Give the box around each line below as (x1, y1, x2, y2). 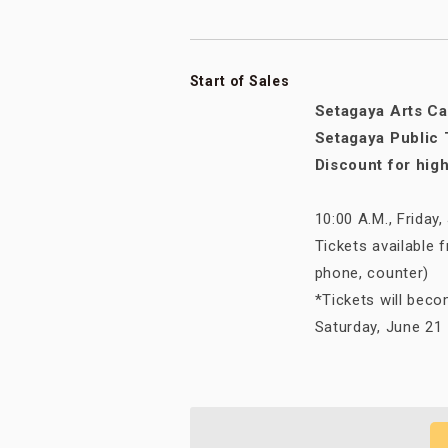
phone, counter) (314, 264, 429, 283)
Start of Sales (189, 73, 290, 90)
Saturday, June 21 (314, 318, 443, 337)
